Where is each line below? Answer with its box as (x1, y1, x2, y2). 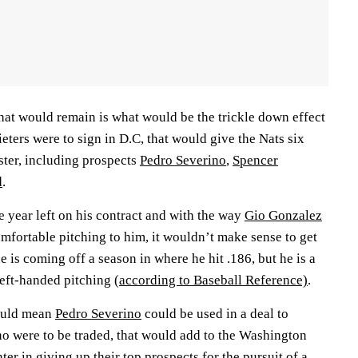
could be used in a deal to (141, 305, 288, 321)
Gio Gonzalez (245, 207, 322, 223)
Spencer (233, 152, 278, 168)
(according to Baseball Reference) (114, 272, 308, 288)
